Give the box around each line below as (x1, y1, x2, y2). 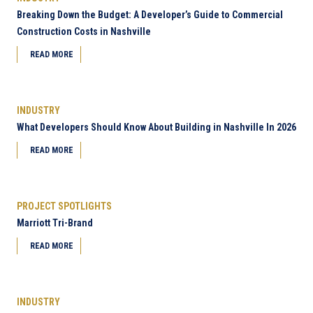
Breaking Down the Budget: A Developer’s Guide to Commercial (17, 8, 283, 20)
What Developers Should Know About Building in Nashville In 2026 (17, 121, 296, 133)
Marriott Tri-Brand (17, 217, 93, 228)
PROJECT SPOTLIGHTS (17, 200, 112, 212)
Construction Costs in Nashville (17, 25, 151, 37)
